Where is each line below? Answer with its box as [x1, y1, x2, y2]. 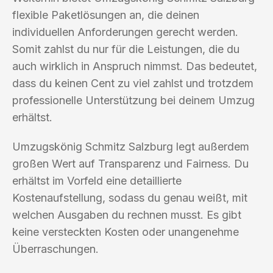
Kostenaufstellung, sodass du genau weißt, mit [12, 191, 247, 204]
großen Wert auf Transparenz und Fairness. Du [12, 157, 249, 170]
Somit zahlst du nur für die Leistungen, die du [12, 42, 239, 55]
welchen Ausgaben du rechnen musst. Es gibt [12, 208, 241, 221]
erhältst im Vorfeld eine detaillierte [12, 174, 182, 187]
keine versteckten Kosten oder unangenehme [12, 225, 239, 238]
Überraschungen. [12, 242, 99, 255]
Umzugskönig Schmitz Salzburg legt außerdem [12, 140, 249, 153]
